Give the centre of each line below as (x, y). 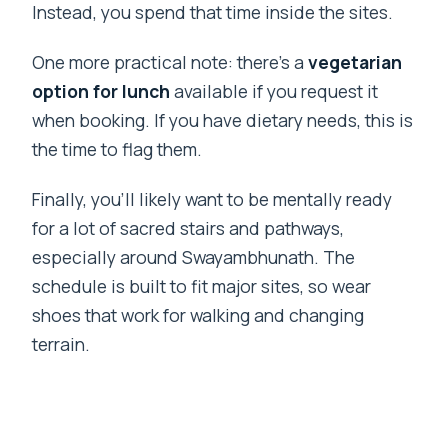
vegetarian (355, 62)
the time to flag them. (117, 149)
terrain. (61, 344)
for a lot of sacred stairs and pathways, (188, 228)
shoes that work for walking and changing (198, 315)
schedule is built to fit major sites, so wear (202, 286)
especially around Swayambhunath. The (194, 257)
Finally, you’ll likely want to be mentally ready (212, 199)
